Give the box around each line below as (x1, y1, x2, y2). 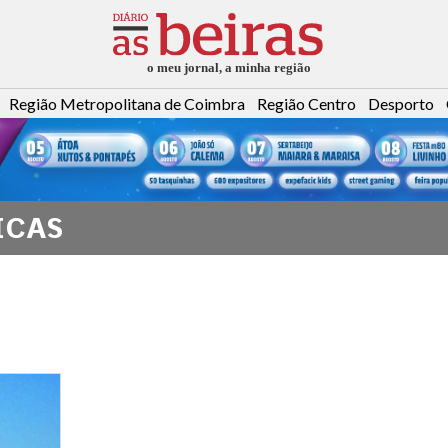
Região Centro (257, 94, 356, 114)
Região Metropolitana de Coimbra (9, 94, 245, 114)
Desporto (368, 94, 434, 114)
